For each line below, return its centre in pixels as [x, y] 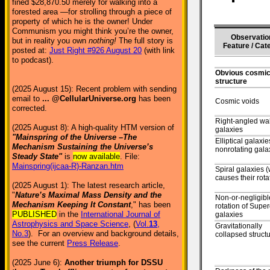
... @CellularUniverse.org [89, 99]
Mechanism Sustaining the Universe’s [83, 147]
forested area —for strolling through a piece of [92, 12]
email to [27, 99]
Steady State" [37, 156]
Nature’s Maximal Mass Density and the [88, 195]
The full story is [145, 41]
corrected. [30, 108]
